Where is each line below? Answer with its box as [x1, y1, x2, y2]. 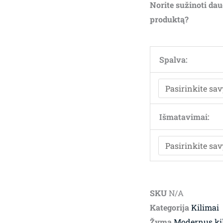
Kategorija [149, 202, 189, 213]
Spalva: [159, 54, 188, 65]
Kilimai [191, 202, 219, 213]
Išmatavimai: [159, 111, 210, 122]
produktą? [149, 14, 189, 25]
